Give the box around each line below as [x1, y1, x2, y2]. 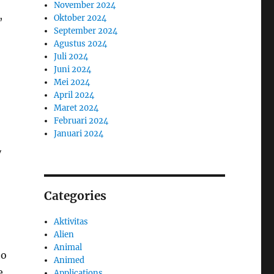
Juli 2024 [54, 51, 89, 62]
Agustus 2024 [54, 38, 108, 49]
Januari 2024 [54, 128, 104, 139]
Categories [43, 188, 106, 203]
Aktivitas [54, 216, 89, 227]
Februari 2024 [54, 115, 109, 126]
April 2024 [54, 89, 95, 100]
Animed [54, 254, 85, 265]
